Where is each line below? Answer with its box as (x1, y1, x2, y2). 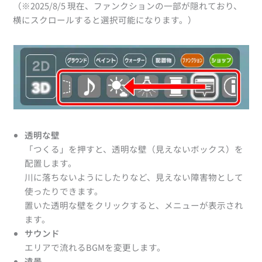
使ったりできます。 (25, 184, 104, 197)
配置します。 (25, 156, 77, 169)
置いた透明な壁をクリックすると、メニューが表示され (25, 198, 244, 211)
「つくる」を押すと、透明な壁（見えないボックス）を (25, 142, 244, 155)
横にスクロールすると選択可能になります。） (13, 13, 197, 26)
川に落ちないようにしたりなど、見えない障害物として (25, 170, 244, 183)
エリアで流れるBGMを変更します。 (25, 240, 166, 253)
